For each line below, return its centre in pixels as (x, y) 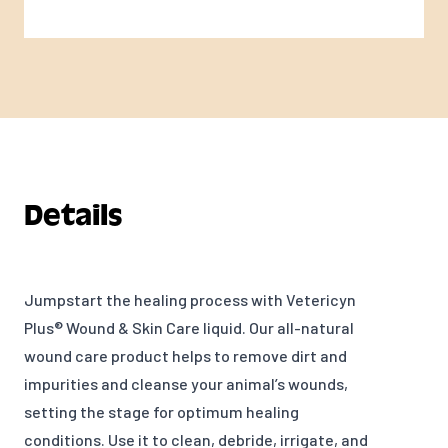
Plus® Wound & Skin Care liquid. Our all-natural (189, 328)
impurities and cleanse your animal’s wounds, (186, 384)
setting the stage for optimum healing (161, 412)
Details (73, 216)
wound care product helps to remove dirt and (185, 356)
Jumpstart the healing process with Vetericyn (190, 300)
